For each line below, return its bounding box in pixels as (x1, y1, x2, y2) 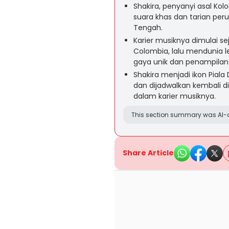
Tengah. (133, 22, 163, 33)
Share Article (123, 148, 174, 158)
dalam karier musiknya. (133, 91, 216, 101)
